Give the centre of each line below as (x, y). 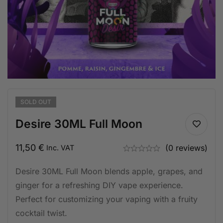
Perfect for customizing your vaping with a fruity (107, 199)
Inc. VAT (60, 148)
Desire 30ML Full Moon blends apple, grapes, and (109, 171)
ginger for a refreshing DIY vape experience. (99, 185)
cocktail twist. (41, 213)
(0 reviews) (186, 148)
